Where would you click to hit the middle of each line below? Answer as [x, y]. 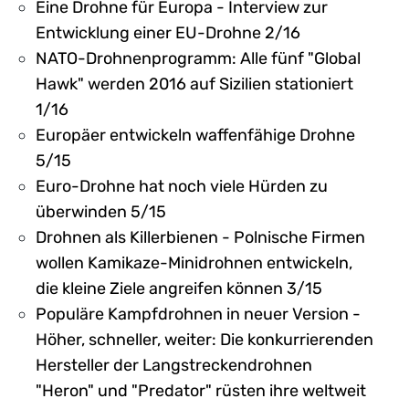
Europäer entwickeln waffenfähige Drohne [195, 135]
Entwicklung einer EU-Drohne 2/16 [168, 33]
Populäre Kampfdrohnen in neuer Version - [198, 314]
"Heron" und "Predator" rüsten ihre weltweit [201, 391]
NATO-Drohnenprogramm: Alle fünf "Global [198, 58]
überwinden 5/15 [101, 212]
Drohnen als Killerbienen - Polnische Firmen [200, 237]
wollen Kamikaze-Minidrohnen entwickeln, [194, 263]
